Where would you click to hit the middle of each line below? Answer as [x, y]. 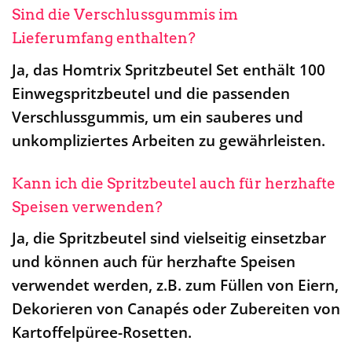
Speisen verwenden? [87, 207]
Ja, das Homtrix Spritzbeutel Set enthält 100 [169, 69]
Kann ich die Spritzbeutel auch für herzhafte [174, 183]
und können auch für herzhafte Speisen [154, 262]
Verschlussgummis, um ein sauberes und [158, 116]
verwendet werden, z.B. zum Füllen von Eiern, [175, 285]
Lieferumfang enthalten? [104, 38]
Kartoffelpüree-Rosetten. [102, 332]
